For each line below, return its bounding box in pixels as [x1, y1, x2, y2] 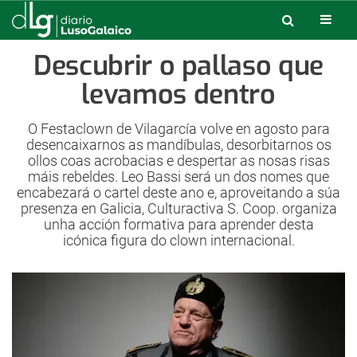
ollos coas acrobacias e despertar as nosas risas [27, 152, 330, 169]
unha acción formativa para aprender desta [43, 216, 314, 233]
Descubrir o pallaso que [33, 48, 324, 84]
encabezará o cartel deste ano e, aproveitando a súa [17, 184, 340, 201]
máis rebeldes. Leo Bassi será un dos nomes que [28, 168, 329, 185]
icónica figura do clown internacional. [62, 232, 295, 249]
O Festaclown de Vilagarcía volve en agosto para [27, 120, 330, 137]
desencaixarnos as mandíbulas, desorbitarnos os [25, 136, 331, 153]
